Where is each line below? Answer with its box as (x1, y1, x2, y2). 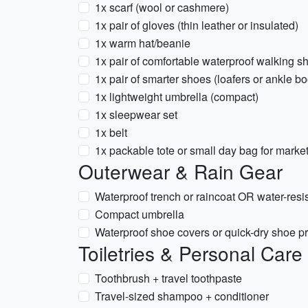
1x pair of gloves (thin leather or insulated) (95, 17, 298, 33)
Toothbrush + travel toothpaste (95, 270, 242, 286)
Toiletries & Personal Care (78, 239, 302, 267)
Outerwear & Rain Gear (78, 157, 283, 185)
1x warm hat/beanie (95, 35, 190, 51)
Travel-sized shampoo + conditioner (95, 288, 269, 304)
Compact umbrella (95, 206, 184, 222)
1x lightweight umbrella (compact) (95, 89, 258, 104)
